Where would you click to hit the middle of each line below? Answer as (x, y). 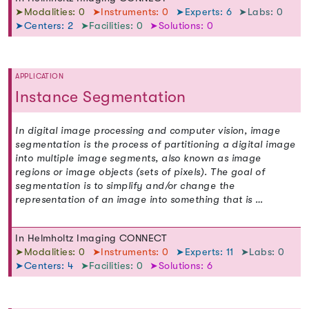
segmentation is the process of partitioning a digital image (156, 145)
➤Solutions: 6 (181, 266)
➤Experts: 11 (207, 252)
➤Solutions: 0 (182, 26)
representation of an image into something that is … (139, 200)
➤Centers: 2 (46, 26)
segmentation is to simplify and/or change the (125, 186)
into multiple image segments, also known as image (138, 159)
